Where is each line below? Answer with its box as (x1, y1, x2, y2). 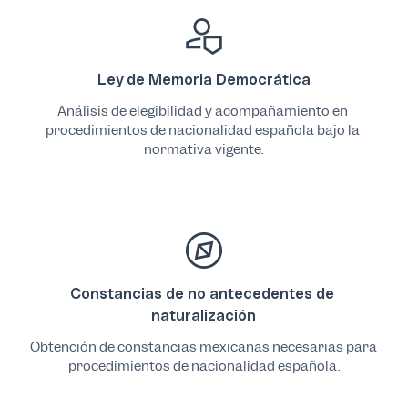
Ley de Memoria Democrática (97, 70, 311, 88)
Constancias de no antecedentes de (69, 284, 334, 302)
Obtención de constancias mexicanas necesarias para (30, 337, 378, 356)
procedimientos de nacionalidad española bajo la (45, 120, 360, 139)
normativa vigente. (144, 139, 264, 158)
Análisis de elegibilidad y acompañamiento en (56, 101, 348, 120)
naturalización (151, 306, 257, 324)
